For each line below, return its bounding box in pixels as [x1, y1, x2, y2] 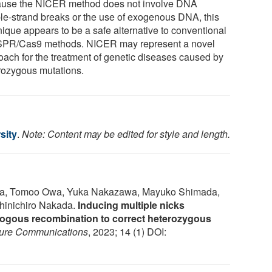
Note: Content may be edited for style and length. [22, 126, 230, 141]
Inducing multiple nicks [78, 197, 185, 212]
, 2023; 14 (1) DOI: [88, 224, 166, 239]
